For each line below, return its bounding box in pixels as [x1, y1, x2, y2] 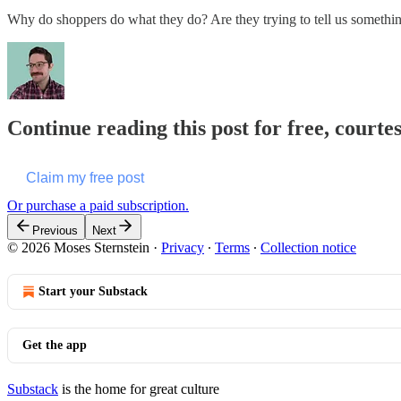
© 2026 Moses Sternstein [7, 240, 149, 256]
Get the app [22, 338, 87, 353]
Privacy [161, 240, 204, 256]
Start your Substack [38, 285, 148, 299]
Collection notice [260, 240, 356, 256]
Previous [32, 224, 78, 238]
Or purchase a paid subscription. [7, 198, 189, 214]
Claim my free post [26, 170, 144, 186]
